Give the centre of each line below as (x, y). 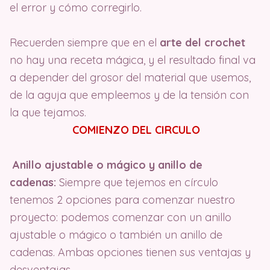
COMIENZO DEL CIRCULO (136, 130)
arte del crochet (202, 42)
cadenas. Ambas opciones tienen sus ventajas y (130, 252)
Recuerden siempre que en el (85, 42)
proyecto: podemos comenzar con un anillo (121, 217)
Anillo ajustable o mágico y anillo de (106, 165)
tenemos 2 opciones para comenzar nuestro (122, 199)
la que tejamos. (48, 112)
